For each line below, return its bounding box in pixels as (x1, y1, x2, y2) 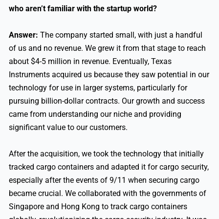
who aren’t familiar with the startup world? (8, 4, 157, 14)
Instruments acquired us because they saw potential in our (8, 70, 209, 80)
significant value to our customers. (8, 123, 128, 132)
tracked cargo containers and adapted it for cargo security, (8, 162, 209, 172)
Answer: (8, 30, 38, 40)
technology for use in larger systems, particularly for (8, 83, 187, 93)
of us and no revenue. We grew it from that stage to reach (8, 44, 206, 53)
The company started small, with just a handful (38, 30, 202, 40)
